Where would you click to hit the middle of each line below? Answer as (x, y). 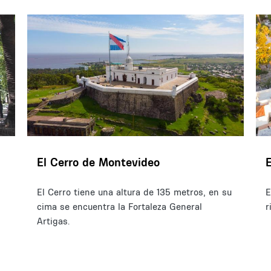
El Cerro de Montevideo (98, 162)
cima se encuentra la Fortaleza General (119, 207)
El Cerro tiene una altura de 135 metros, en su (134, 192)
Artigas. (53, 221)
